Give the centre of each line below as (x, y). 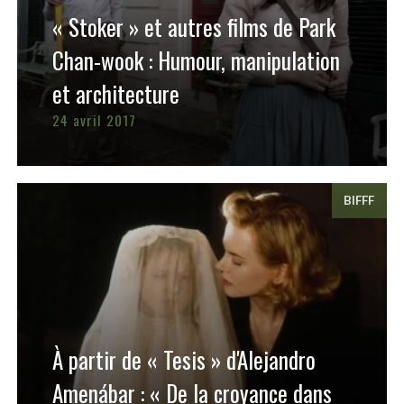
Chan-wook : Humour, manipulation (196, 60)
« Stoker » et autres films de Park (193, 27)
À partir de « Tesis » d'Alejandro (184, 360)
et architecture (115, 94)
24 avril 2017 (94, 120)
